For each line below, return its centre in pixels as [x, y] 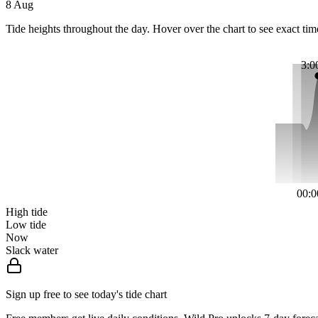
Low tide [26, 225]
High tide [27, 212]
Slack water [32, 251]
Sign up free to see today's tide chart [86, 295]
